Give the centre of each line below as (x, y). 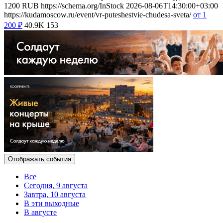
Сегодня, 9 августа (56, 185)
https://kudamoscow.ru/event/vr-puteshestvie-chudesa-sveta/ (98, 14)
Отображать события (40, 159)
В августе (40, 212)
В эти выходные (52, 203)
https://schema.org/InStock (82, 5)
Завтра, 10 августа (55, 194)
